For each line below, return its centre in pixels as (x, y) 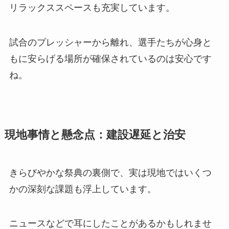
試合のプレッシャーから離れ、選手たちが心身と (110, 42)
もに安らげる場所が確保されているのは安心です (110, 59)
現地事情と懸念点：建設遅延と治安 (95, 135)
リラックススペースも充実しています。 (92, 7)
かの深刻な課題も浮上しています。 (83, 189)
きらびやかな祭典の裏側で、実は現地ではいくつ (110, 173)
